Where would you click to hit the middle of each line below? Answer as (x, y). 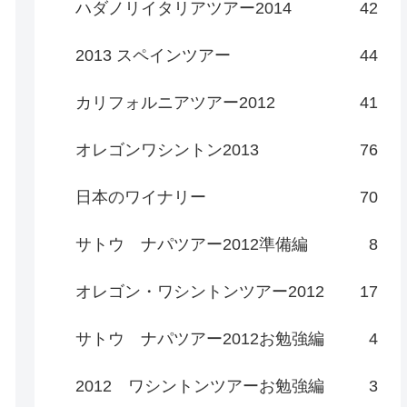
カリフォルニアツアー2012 (176, 102)
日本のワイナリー (141, 197)
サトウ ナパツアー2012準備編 (192, 244)
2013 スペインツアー (154, 55)
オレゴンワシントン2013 (168, 149)
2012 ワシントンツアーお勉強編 (200, 386)
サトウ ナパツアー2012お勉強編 (200, 338)
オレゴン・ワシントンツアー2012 (200, 291)
